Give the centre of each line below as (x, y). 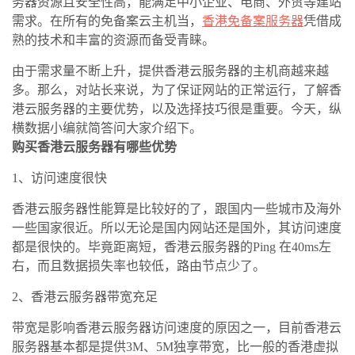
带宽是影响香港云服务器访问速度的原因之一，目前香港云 (177, 328)
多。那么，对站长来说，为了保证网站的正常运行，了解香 (177, 90)
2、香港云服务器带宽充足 (85, 297)
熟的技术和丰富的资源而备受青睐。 (113, 40)
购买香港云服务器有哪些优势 (94, 147)
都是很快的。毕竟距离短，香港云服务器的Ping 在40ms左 (172, 247)
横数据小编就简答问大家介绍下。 (107, 128)
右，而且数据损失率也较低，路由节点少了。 (139, 266)
